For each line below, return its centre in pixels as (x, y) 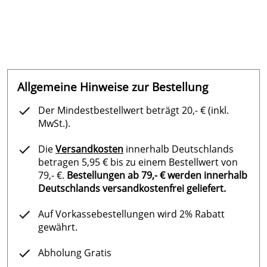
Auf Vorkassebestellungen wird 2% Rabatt (131, 214)
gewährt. (58, 227)
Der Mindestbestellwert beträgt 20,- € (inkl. (133, 111)
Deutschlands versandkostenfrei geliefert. (132, 189)
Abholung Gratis (75, 253)
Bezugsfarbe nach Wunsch (78, 10)
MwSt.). (54, 124)
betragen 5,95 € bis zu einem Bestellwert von (138, 162)
